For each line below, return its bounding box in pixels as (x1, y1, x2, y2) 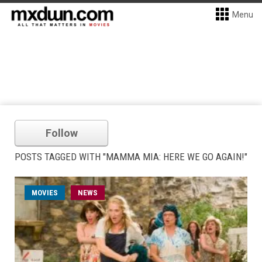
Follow (45, 127, 78, 139)
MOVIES (32, 188, 58, 197)
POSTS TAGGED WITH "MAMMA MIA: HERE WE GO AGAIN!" (15, 151, 247, 163)
